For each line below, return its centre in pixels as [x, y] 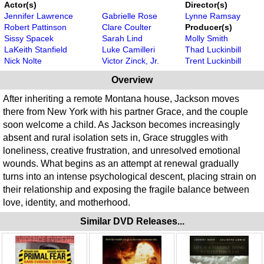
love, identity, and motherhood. [67, 202]
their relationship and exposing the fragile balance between [126, 189]
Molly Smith [207, 38]
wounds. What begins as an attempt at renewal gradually [121, 163]
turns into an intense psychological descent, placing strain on [130, 176]
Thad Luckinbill [213, 49]
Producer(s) [209, 27]
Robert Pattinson [35, 27]
